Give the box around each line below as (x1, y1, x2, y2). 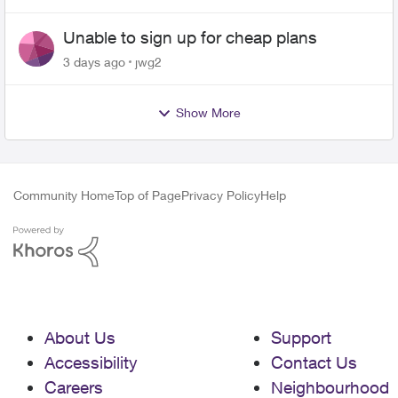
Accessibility (44, 353, 138, 372)
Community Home (13, 187, 115, 203)
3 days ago (63, 54, 125, 69)
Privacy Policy (181, 187, 260, 203)
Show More (176, 105, 241, 120)
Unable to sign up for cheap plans (63, 28, 317, 47)
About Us (44, 328, 115, 347)
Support (271, 328, 331, 347)
